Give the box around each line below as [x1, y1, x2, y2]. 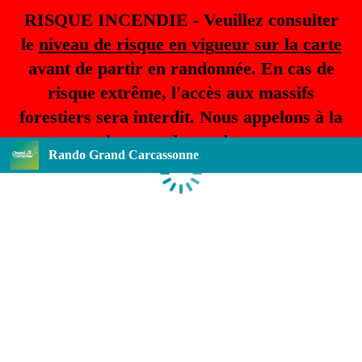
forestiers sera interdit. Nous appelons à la [19, 107, 343, 127]
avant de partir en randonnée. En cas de [27, 58, 335, 78]
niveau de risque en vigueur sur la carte [38, 34, 342, 54]
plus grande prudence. [95, 131, 267, 151]
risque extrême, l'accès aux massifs [48, 82, 314, 103]
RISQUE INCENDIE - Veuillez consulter [23, 10, 339, 30]
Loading [179, 174, 223, 188]
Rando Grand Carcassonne [48, 148, 199, 162]
